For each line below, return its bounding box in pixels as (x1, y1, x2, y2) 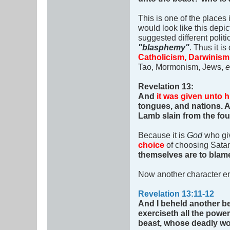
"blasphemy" (138, 43, 189, 52)
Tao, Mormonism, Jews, (138, 62, 225, 72)
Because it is (138, 130, 187, 140)
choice (138, 140, 166, 150)
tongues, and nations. (138, 101, 224, 111)
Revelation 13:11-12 (138, 189, 214, 199)
